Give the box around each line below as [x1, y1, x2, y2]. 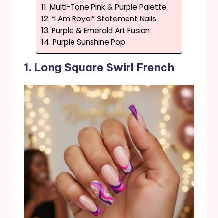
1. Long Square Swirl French [24, 60, 174, 74]
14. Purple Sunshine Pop [41, 37, 125, 48]
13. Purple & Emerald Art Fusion [41, 25, 150, 36]
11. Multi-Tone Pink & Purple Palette [41, 2, 166, 13]
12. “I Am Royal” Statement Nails [41, 14, 156, 24]
